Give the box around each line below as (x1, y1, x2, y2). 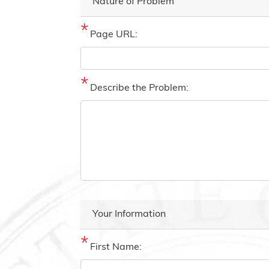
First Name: (90, 243, 142, 253)
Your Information (92, 210, 166, 220)
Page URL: (90, 30, 138, 40)
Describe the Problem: (90, 83, 189, 94)
